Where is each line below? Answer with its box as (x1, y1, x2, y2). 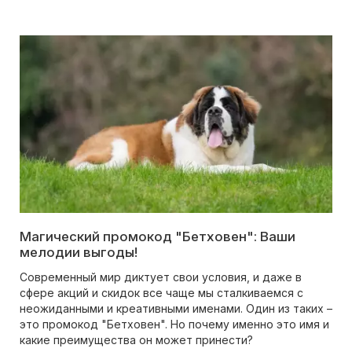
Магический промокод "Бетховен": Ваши (20, 229, 295, 245)
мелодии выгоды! (20, 244, 137, 261)
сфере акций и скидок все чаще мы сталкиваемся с (20, 286, 303, 300)
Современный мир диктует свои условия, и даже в (20, 270, 302, 284)
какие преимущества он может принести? (20, 333, 253, 347)
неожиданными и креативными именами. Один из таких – (20, 302, 332, 316)
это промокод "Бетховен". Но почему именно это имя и (20, 317, 329, 332)
